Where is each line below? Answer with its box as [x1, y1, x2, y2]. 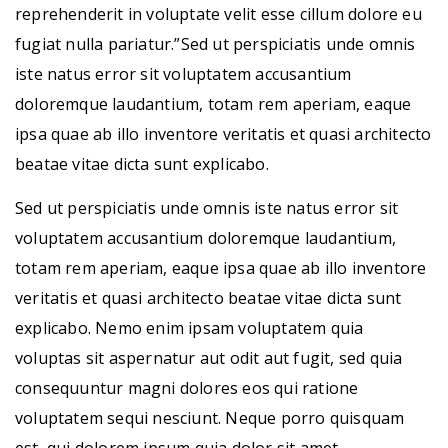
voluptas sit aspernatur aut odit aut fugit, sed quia [15, 347, 403, 369]
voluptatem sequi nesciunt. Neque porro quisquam [15, 407, 405, 429]
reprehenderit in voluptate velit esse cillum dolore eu [15, 3, 422, 25]
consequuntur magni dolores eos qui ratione [15, 377, 359, 399]
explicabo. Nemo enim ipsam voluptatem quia [15, 317, 364, 339]
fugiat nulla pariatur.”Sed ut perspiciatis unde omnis [15, 33, 416, 55]
